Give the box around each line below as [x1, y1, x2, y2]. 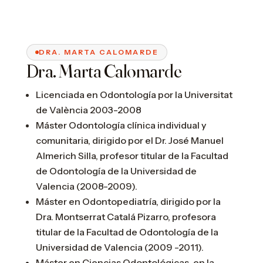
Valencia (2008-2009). [35, 180, 137, 192]
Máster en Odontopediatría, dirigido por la [35, 195, 221, 207]
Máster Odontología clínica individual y [35, 119, 206, 131]
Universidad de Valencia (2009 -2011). [35, 241, 204, 253]
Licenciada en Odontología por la [35, 88, 183, 100]
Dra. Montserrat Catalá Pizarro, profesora [35, 210, 216, 222]
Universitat [184, 88, 232, 100]
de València [35, 103, 88, 116]
